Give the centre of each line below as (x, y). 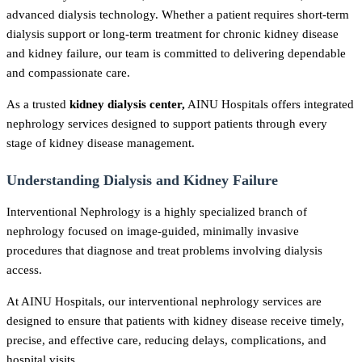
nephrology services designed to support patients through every (167, 123)
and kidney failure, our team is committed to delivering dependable (176, 53)
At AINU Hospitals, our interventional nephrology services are (164, 301)
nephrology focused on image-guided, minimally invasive (153, 230)
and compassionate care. (68, 72)
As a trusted (38, 103)
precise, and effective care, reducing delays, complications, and (166, 339)
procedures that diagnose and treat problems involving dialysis (164, 250)
